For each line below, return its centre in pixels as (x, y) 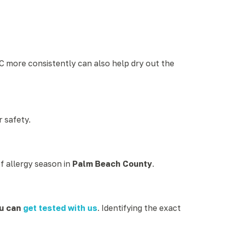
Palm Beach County (112, 164)
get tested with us (60, 208)
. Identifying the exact (139, 208)
